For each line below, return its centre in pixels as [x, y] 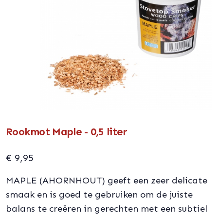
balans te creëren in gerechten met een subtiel [107, 209]
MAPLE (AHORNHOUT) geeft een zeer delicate [107, 180]
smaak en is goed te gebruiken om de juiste [99, 194]
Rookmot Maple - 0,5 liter [67, 132]
